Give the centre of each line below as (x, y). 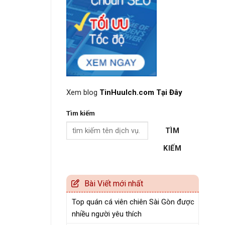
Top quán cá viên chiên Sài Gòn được (133, 202)
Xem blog (83, 92)
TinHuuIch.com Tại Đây (141, 92)
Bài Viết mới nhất (114, 183)
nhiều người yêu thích (107, 214)
